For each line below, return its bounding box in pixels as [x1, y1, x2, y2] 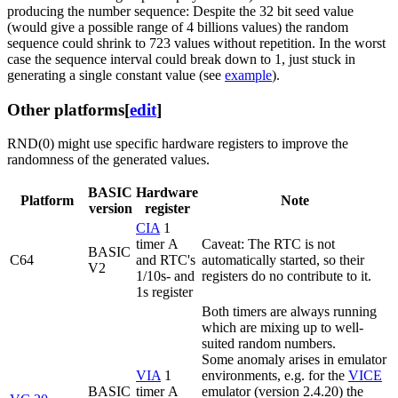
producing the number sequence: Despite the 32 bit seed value [7, 4, 354, 19]
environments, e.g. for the [202, 368, 348, 384]
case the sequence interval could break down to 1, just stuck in [7, 52, 355, 67]
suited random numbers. [202, 336, 336, 352]
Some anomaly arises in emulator [202, 352, 386, 368]
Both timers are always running [202, 304, 377, 320]
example [225, 68, 272, 83]
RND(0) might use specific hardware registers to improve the [7, 136, 348, 152]
